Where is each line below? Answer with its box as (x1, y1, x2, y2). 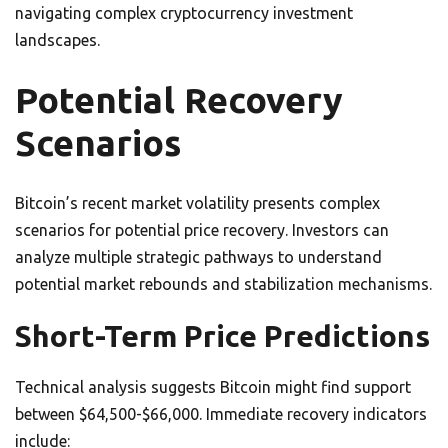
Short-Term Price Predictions (15, 319, 430, 353)
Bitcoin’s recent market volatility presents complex (15, 194, 380, 212)
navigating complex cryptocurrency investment (15, 4, 353, 22)
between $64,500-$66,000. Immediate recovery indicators (15, 405, 427, 423)
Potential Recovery (15, 80, 343, 120)
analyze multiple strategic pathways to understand (15, 248, 382, 266)
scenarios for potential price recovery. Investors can (15, 221, 389, 239)
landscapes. (15, 31, 100, 49)
